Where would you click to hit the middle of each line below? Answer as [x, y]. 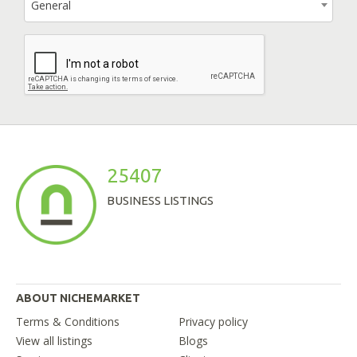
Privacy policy [213, 322]
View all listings [54, 341]
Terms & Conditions [68, 322]
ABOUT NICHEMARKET [78, 298]
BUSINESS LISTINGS [160, 201]
